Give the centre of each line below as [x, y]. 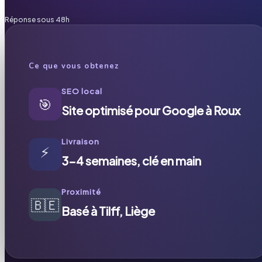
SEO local [82, 91]
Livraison [81, 141]
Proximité [82, 192]
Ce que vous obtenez [74, 66]
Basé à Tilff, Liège [108, 211]
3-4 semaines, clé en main [131, 160]
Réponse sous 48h [37, 19]
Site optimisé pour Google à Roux [151, 110]
